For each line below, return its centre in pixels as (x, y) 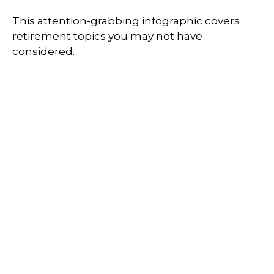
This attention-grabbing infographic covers (126, 20)
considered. (43, 51)
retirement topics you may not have (107, 36)
